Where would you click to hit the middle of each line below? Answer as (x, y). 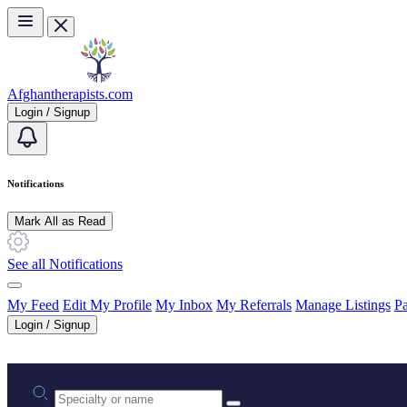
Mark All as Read (60, 221)
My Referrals (254, 304)
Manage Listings (343, 304)
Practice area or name (115, 388)
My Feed (33, 304)
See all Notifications (65, 263)
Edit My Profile (107, 304)
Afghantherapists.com (70, 94)
